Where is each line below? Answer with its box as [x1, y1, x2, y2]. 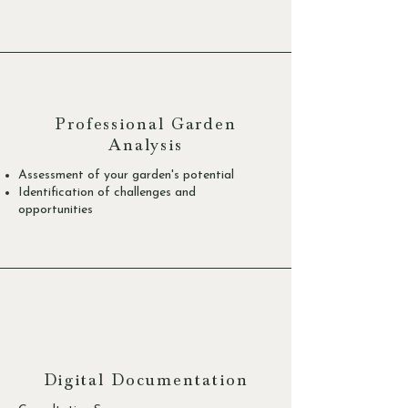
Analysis [107, 138, 184, 156]
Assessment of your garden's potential [18, 168, 234, 182]
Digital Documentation [43, 372, 249, 391]
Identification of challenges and [18, 185, 196, 199]
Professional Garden [54, 117, 238, 135]
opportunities [18, 202, 93, 217]
